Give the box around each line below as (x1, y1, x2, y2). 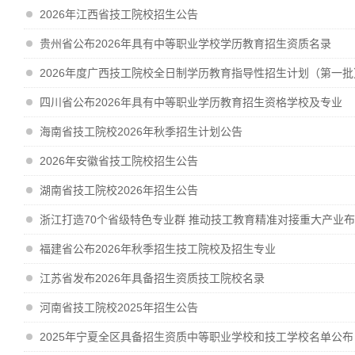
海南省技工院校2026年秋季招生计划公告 (40, 125, 242, 138)
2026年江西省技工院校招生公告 (40, 8, 198, 21)
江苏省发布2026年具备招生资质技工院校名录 (40, 272, 265, 284)
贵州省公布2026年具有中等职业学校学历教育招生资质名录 (40, 37, 331, 50)
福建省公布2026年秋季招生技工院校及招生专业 (40, 242, 276, 255)
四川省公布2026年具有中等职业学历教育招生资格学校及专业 (40, 96, 342, 109)
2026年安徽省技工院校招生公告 (40, 155, 198, 167)
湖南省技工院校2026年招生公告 (40, 184, 198, 197)
